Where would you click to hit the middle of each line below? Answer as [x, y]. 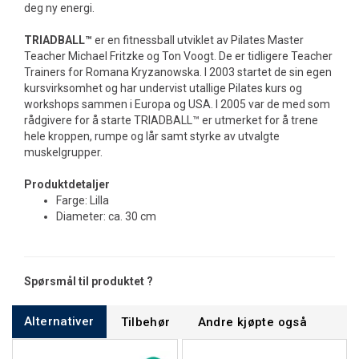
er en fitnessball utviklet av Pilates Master [198, 40]
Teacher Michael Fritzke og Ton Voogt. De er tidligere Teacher [178, 56]
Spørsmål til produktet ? [89, 281]
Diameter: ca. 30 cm [106, 216]
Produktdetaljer [68, 184]
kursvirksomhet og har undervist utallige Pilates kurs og [163, 88]
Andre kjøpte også [252, 322]
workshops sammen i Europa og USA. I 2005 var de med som [177, 104]
